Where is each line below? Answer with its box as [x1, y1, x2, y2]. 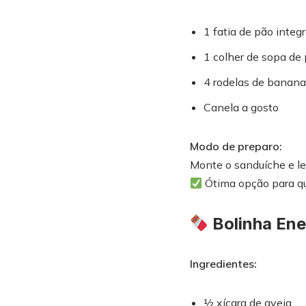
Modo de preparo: [189, 139, 282, 153]
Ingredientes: [189, 257, 257, 270]
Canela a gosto [203, 100, 279, 114]
